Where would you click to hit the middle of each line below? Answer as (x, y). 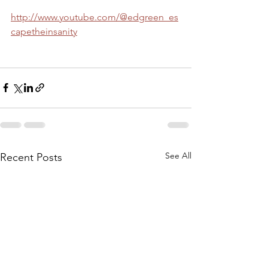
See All (178, 155)
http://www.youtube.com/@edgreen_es (95, 17)
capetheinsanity (44, 31)
